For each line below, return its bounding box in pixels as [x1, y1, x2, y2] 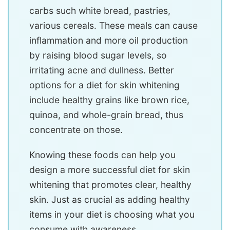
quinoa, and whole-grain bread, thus [29, 109, 183, 120]
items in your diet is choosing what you [29, 208, 195, 220]
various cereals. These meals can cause [29, 20, 198, 31]
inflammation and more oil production [29, 34, 188, 46]
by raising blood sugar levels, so [29, 49, 167, 61]
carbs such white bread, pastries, [29, 5, 170, 16]
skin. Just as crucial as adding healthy [29, 194, 190, 205]
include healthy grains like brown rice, [29, 94, 189, 105]
